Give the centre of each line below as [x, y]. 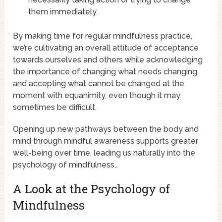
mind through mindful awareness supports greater [106, 141]
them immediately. [63, 12]
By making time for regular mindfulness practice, [103, 36]
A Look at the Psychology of [92, 189]
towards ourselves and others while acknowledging [108, 60]
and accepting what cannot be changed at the [99, 84]
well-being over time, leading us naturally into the [104, 153]
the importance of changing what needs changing [105, 72]
